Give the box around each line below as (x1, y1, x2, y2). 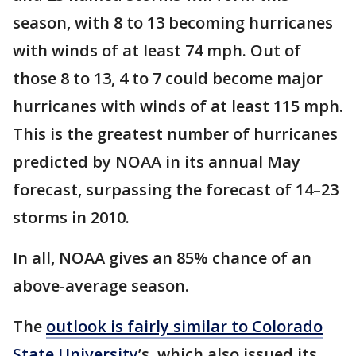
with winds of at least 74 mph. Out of (13, 39, 301, 61)
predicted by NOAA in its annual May (13, 150, 300, 172)
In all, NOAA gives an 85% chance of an (13, 246, 311, 269)
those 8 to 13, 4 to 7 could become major (13, 67, 323, 89)
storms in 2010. (13, 206, 133, 228)
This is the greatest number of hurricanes (13, 122, 338, 145)
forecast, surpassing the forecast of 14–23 (13, 178, 339, 200)
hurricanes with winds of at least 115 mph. (13, 95, 343, 117)
